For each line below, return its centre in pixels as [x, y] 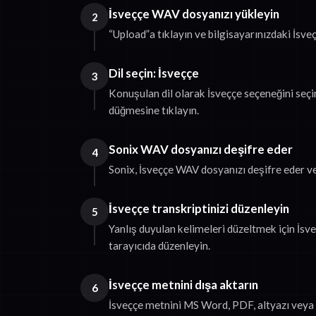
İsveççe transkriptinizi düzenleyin [199, 209]
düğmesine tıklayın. [154, 110]
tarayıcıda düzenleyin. [159, 246]
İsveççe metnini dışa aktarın [183, 285]
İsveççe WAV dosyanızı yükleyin [194, 14]
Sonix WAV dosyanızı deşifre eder [201, 150]
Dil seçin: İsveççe [154, 73]
